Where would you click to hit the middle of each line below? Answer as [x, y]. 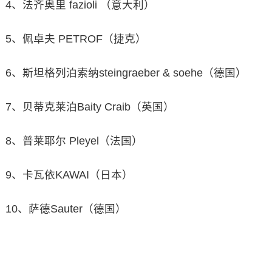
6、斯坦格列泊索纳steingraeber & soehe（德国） [126, 73]
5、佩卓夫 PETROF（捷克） [76, 39]
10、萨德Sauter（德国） [66, 209]
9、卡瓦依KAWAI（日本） [69, 175]
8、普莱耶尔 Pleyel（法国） [74, 141]
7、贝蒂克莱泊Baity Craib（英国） [90, 107]
